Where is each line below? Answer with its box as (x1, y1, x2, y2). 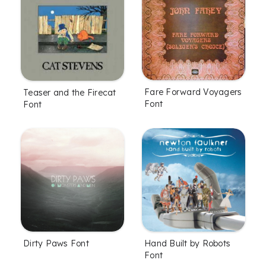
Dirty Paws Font (23, 237, 89, 249)
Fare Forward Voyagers (144, 87, 242, 97)
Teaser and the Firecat (23, 87, 116, 98)
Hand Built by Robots (144, 237, 230, 249)
